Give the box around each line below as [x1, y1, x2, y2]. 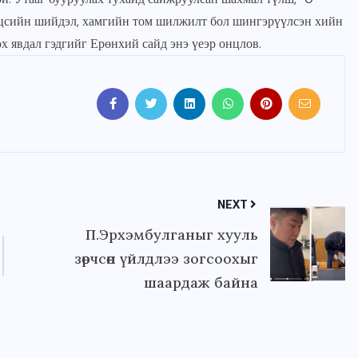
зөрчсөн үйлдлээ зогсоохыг [74, 249, 258, 268]
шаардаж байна [143, 273, 258, 292]
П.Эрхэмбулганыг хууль [85, 225, 258, 245]
